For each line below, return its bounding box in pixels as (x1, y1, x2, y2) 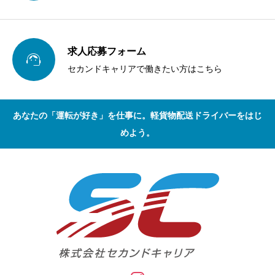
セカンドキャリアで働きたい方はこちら (68, 64, 222, 74)
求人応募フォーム (68, 46, 146, 57)
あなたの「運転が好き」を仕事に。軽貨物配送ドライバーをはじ (13, 110, 262, 121)
